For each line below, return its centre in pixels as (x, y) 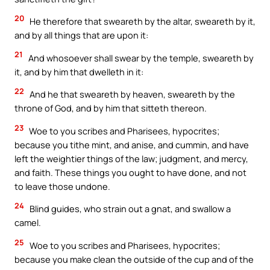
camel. (28, 223)
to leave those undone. (62, 186)
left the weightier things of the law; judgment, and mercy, (131, 158)
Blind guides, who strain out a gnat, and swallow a (129, 209)
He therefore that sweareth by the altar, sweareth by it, (142, 21)
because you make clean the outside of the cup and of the (134, 259)
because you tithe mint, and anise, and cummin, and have (132, 144)
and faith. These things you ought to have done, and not (130, 172)
